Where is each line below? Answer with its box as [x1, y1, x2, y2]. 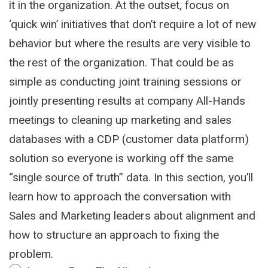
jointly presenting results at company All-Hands [9, 93, 245, 108]
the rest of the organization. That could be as [9, 55, 234, 69]
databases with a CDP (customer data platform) [9, 132, 249, 146]
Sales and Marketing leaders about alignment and [9, 208, 255, 223]
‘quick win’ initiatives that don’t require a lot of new [9, 17, 256, 31]
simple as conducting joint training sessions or [9, 74, 242, 89]
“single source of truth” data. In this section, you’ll [9, 170, 253, 184]
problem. [9, 246, 53, 261]
